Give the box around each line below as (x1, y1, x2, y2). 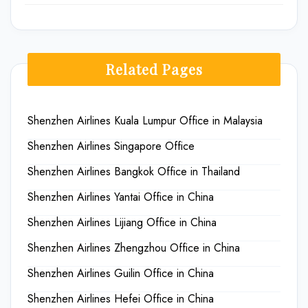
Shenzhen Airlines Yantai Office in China (27, 188, 214, 205)
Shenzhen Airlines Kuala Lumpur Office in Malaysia (27, 112, 263, 129)
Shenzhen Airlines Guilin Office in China (27, 265, 214, 281)
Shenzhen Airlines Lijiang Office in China (27, 214, 217, 230)
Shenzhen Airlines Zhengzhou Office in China (27, 239, 240, 256)
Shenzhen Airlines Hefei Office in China (27, 290, 214, 307)
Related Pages (105, 59, 203, 78)
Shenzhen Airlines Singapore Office (27, 137, 195, 154)
